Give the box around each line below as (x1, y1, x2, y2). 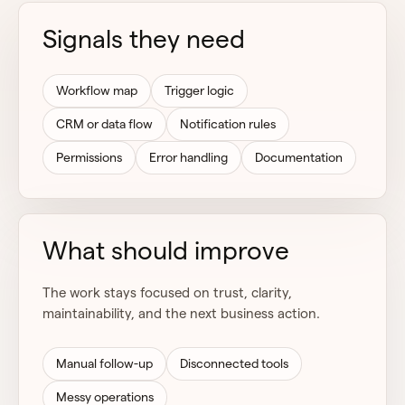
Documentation (255, 150, 343, 165)
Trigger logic (165, 83, 234, 98)
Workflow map (56, 83, 137, 98)
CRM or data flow (56, 117, 153, 131)
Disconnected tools (180, 356, 288, 371)
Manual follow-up (56, 356, 153, 371)
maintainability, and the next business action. (42, 306, 320, 321)
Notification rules (180, 117, 276, 131)
